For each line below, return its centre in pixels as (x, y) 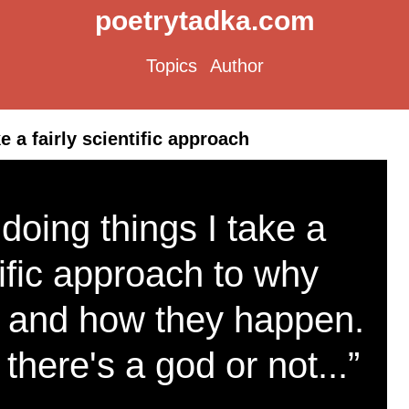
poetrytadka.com (204, 21)
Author (236, 66)
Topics (171, 66)
